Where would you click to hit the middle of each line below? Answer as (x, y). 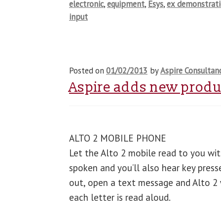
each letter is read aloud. (120, 197)
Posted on (88, 70)
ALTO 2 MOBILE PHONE (118, 138)
